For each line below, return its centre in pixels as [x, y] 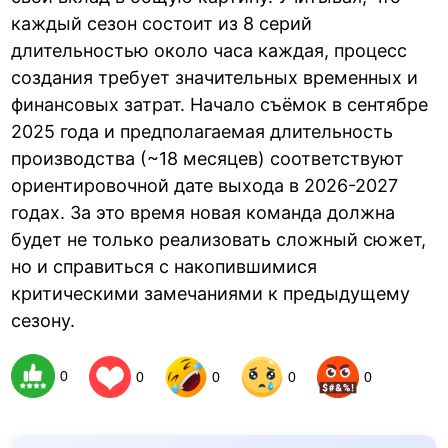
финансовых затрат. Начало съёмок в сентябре [220, 105]
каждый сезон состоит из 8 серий [162, 24]
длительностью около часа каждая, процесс [209, 51]
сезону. [43, 321]
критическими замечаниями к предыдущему [211, 294]
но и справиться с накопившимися [164, 267]
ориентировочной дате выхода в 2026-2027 [205, 186]
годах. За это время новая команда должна [203, 213]
